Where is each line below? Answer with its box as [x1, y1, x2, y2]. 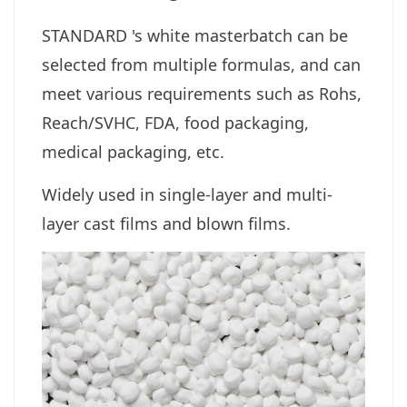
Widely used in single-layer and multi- [42, 183, 333, 205]
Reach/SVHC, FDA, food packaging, [42, 111, 309, 134]
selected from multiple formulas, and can [42, 53, 361, 75]
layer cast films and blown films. [42, 212, 291, 234]
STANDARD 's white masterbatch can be [42, 24, 348, 46]
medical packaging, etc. [42, 140, 224, 163]
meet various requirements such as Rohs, [42, 82, 362, 104]
